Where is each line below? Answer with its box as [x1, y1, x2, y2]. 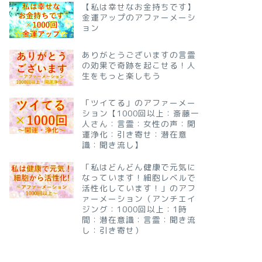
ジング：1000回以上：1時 [81, 204, 187, 215]
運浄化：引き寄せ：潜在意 [81, 129, 187, 140]
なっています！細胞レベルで [81, 172, 196, 184]
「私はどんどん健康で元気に [81, 161, 196, 173]
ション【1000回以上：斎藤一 [81, 108, 199, 119]
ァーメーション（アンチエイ [81, 193, 196, 205]
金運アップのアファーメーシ [81, 12, 196, 23]
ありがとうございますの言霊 [81, 49, 196, 61]
